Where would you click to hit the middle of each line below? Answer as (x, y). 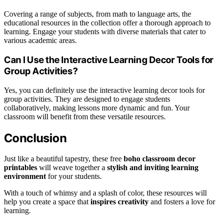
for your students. (74, 176)
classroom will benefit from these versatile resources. (85, 116)
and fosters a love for (182, 202)
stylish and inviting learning (153, 168)
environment (25, 176)
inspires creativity (120, 202)
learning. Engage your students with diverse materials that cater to (105, 32)
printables (21, 168)
